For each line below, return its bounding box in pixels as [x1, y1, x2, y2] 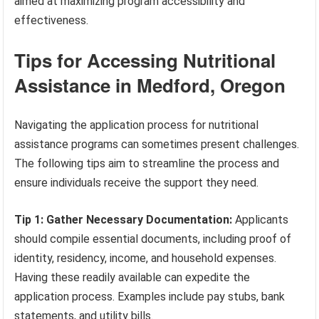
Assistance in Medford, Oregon [14, 71, 286, 98]
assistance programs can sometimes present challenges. [14, 137, 300, 151]
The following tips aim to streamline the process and [14, 156, 280, 170]
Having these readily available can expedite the [14, 270, 251, 284]
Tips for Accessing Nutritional [14, 46, 276, 73]
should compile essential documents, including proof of [14, 231, 292, 246]
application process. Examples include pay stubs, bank [14, 289, 286, 303]
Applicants [232, 212, 289, 226]
